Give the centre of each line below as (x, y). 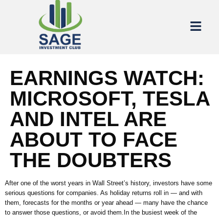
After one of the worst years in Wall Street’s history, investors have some (109, 183)
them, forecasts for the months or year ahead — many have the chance (106, 203)
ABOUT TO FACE (94, 140)
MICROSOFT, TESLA (109, 99)
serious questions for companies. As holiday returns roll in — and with (104, 193)
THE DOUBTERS (91, 160)
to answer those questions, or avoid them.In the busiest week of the (101, 213)
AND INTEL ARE (88, 119)
